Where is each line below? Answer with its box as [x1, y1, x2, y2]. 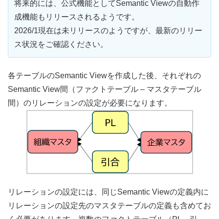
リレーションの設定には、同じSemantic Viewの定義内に [8, 187, 209, 196]
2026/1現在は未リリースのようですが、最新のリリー [14, 26, 202, 35]
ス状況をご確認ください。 [14, 40, 108, 49]
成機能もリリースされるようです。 [14, 13, 139, 22]
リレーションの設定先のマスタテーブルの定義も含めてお [8, 201, 211, 210]
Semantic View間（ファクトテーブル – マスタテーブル [8, 85, 201, 93]
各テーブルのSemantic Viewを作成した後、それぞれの [8, 71, 201, 80]
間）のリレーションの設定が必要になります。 [8, 98, 172, 107]
